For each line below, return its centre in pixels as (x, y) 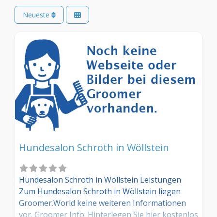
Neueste (37, 15)
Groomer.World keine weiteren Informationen (102, 203)
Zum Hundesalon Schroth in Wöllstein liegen (100, 192)
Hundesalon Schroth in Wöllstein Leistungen (100, 180)
